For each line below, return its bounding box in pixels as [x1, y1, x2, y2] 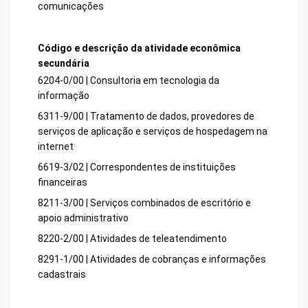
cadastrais [38, 269, 86, 280]
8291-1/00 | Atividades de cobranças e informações [38, 254, 266, 265]
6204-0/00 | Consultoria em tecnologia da [38, 75, 219, 87]
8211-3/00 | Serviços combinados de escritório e [38, 197, 251, 209]
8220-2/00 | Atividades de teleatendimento [38, 233, 227, 245]
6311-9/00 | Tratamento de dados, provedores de [38, 111, 254, 122]
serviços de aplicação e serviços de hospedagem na [38, 126, 267, 137]
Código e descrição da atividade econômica [38, 42, 241, 54]
